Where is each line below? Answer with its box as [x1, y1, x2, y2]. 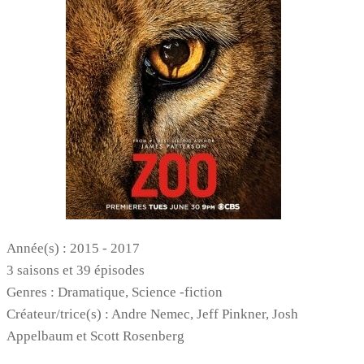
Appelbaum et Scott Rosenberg [6, 328, 184, 344]
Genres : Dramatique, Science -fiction [6, 284, 223, 301]
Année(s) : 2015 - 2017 [6, 240, 140, 257]
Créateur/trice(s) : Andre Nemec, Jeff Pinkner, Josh [6, 306, 298, 323]
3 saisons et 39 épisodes [6, 262, 145, 279]
